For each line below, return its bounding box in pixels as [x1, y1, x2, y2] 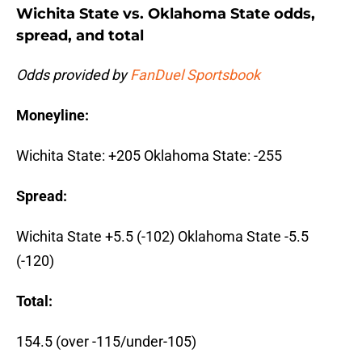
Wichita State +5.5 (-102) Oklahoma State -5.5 [16, 228, 309, 246]
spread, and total [16, 27, 144, 45]
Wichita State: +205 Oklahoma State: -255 [16, 147, 282, 165]
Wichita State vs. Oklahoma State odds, [16, 5, 315, 23]
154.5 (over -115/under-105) [16, 333, 196, 351]
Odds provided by [16, 66, 130, 84]
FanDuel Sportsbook [130, 66, 260, 84]
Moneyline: [16, 107, 89, 124]
